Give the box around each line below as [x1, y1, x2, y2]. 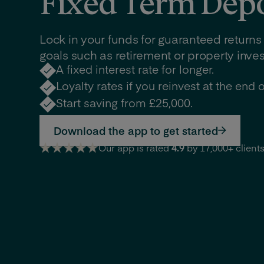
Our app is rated [98, 140, 172, 154]
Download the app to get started [54, 123, 219, 138]
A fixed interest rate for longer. [56, 61, 214, 77]
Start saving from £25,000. [56, 94, 193, 110]
